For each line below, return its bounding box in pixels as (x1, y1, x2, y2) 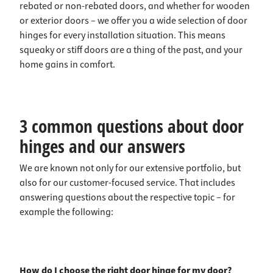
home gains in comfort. (19, 58, 115, 71)
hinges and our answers (19, 134, 185, 158)
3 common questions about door (19, 114, 244, 138)
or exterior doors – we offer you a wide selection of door (19, 14, 247, 27)
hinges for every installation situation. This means (19, 29, 225, 42)
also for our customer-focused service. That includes (19, 176, 235, 190)
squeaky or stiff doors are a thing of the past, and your (19, 43, 243, 57)
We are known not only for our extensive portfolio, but (19, 161, 241, 175)
